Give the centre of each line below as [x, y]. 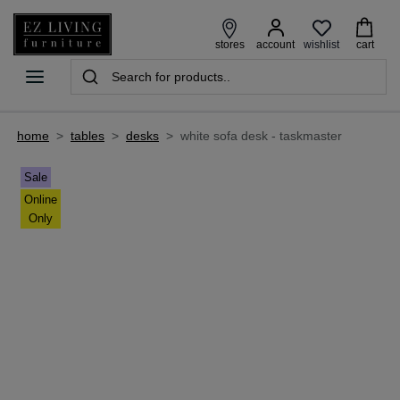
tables [87, 135]
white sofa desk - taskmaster [261, 135]
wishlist [321, 44]
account [275, 45]
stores [229, 45]
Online [41, 199]
